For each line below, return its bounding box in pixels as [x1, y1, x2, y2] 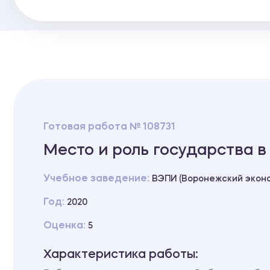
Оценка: [43, 221, 88, 231]
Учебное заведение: [43, 174, 152, 184]
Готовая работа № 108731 [43, 122, 175, 132]
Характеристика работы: [43, 248, 198, 261]
